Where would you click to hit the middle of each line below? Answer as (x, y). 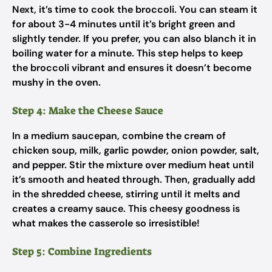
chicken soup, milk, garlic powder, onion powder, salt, (136, 150)
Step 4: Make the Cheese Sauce (88, 110)
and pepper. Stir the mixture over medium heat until (133, 165)
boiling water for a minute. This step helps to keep (127, 53)
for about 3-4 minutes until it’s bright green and (124, 24)
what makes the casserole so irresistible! (106, 223)
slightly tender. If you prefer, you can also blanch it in (134, 39)
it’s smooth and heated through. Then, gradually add (134, 179)
